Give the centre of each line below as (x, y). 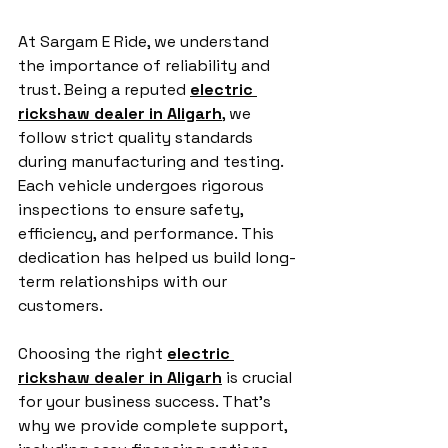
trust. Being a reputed (104, 89)
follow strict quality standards (137, 137)
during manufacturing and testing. (152, 161)
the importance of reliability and (146, 65)
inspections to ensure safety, (132, 209)
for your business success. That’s (146, 401)
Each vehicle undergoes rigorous (143, 185)
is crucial (259, 377)
